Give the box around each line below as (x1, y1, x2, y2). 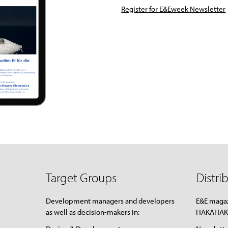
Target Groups (45, 169, 117, 186)
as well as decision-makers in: (45, 207, 139, 217)
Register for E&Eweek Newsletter (121, 4, 226, 14)
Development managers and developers (45, 196, 175, 206)
